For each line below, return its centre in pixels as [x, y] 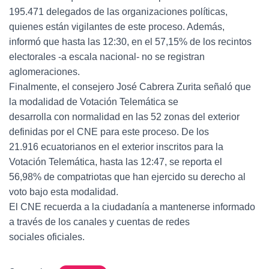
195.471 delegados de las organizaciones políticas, [118, 12]
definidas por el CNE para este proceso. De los [109, 132]
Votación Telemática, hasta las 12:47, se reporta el [116, 162]
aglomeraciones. [44, 72]
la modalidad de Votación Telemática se [94, 102]
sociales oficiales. [47, 237]
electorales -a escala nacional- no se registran [107, 57]
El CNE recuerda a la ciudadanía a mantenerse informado [132, 207]
